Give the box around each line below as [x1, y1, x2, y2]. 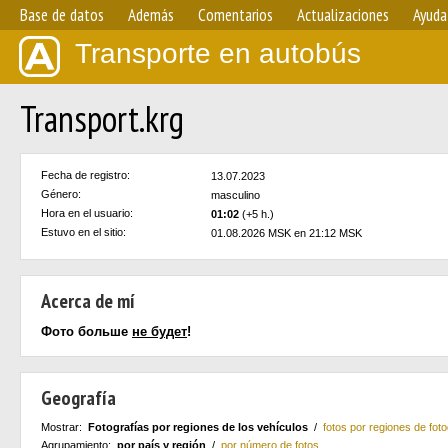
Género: [41, 188, 81, 200]
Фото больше [41, 324, 132, 339]
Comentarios [198, 4, 273, 26]
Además [128, 4, 174, 26]
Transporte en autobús [75, 38, 361, 69]
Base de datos [20, 4, 104, 26]
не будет [132, 324, 187, 339]
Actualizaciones [297, 4, 389, 26]
